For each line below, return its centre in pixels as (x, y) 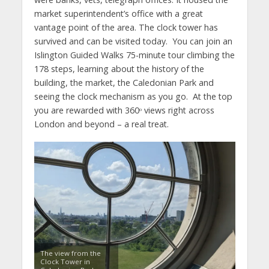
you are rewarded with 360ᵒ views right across (124, 110)
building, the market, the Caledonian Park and (124, 83)
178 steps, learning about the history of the (119, 69)
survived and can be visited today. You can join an (133, 41)
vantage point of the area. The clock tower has (126, 28)
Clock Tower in (65, 262)
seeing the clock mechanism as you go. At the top (133, 97)
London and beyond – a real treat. (101, 124)
